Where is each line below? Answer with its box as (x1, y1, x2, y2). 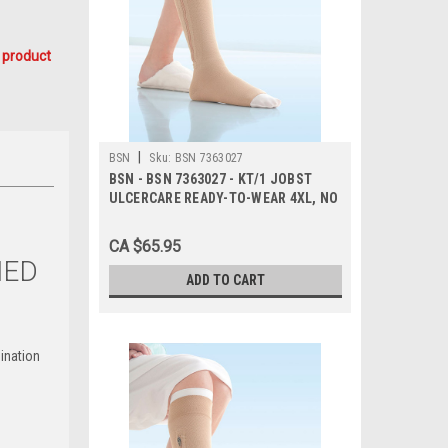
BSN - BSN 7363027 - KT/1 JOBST (108, 171, 312, 187)
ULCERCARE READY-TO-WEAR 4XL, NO (108, 190, 339, 206)
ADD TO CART (185, 272, 265, 288)
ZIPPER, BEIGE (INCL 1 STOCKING (108, 209, 313, 225)
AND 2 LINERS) (108, 228, 198, 244)
